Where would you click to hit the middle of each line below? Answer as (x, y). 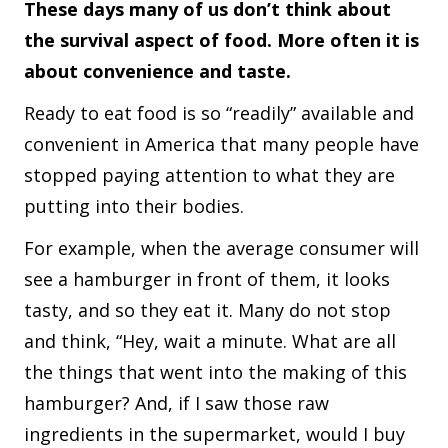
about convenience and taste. (157, 70)
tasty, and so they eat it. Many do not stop (207, 309)
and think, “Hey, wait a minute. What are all (210, 340)
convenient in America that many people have (221, 143)
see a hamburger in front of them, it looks (207, 278)
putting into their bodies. (136, 205)
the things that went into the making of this (215, 371)
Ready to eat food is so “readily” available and (219, 112)
